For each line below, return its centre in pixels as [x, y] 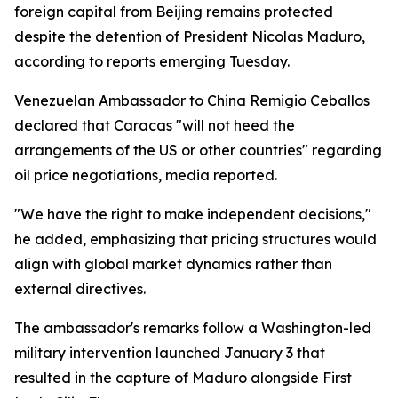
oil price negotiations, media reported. [146, 175]
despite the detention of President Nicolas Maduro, [190, 36]
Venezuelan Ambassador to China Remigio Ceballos [192, 100]
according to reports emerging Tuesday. [152, 61]
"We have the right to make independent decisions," [193, 214]
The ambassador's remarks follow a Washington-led [193, 328]
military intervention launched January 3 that [170, 353]
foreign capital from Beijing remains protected [174, 12]
